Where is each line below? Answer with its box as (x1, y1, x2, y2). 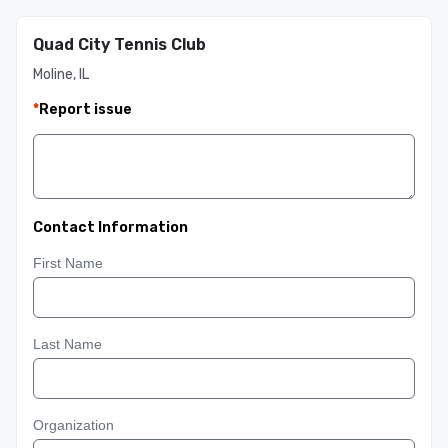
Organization (33, 417, 114, 433)
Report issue (39, 101, 132, 118)
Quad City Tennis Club (33, 35, 206, 54)
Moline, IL (33, 66, 89, 83)
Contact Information (33, 219, 188, 236)
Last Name (33, 336, 102, 352)
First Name (33, 255, 103, 271)
